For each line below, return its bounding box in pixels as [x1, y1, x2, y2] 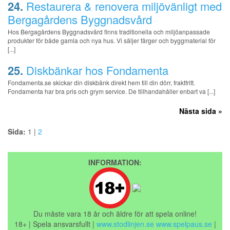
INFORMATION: [88, 157, 142, 167]
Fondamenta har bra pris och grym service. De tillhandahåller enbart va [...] [8, 86, 215, 95]
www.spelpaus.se [156, 218, 212, 229]
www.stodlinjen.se [96, 218, 154, 229]
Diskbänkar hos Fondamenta [26, 62, 168, 78]
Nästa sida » [179, 105, 222, 116]
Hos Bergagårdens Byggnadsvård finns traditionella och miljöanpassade [8, 27, 210, 36]
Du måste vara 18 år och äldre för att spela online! [33, 208, 197, 219]
